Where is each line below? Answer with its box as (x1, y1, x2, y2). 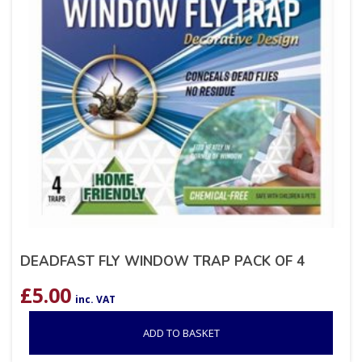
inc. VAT (75, 293, 116, 307)
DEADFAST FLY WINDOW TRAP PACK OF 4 (20, 252, 305, 271)
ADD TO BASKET (142, 326, 220, 341)
